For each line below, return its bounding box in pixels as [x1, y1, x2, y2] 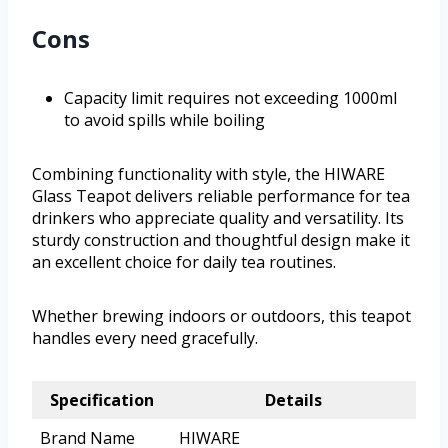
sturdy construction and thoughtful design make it [32, 229, 410, 252]
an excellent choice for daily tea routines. [32, 251, 336, 274]
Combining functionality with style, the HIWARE [32, 163, 385, 186]
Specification [49, 389, 154, 412]
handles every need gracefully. [32, 327, 258, 350]
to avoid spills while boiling [64, 109, 265, 132]
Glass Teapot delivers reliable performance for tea [32, 185, 410, 208]
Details [265, 389, 322, 412]
